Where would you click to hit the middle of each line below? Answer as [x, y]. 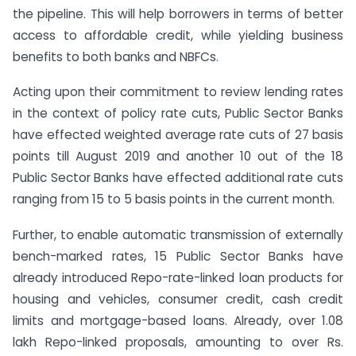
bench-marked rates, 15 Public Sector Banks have [178, 257]
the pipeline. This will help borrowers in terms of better [178, 14]
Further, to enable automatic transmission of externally [178, 235]
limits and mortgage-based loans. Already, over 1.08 [178, 321]
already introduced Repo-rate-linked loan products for [178, 278]
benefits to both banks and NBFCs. [116, 56]
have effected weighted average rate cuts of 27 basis [178, 135]
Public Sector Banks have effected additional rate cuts [178, 178]
